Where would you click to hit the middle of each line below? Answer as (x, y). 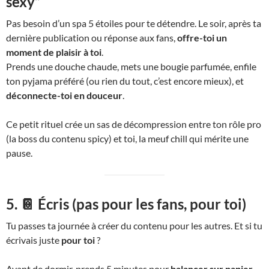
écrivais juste (34, 240)
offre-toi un (202, 38)
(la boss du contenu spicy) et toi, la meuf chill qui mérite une (127, 139)
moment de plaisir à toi (54, 52)
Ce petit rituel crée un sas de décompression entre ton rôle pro (134, 124)
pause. (19, 153)
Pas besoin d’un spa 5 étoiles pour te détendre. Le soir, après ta (134, 23)
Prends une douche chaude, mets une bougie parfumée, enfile (131, 67)
